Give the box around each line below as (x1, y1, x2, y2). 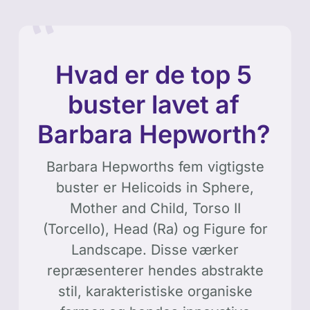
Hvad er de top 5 (55, 59, 252, 90)
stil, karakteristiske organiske (57, 282, 253, 300)
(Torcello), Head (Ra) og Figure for (42, 220, 268, 237)
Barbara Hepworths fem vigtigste (46, 158, 264, 175)
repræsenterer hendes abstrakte (46, 262, 264, 279)
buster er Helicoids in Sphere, (56, 179, 254, 196)
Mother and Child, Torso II (69, 199, 241, 217)
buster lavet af (68, 89, 239, 120)
